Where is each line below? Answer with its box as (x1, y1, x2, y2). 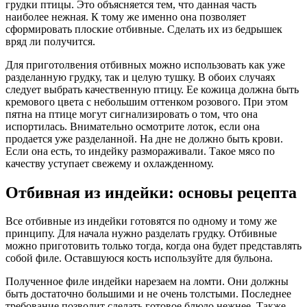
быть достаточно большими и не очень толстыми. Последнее (5, 288, 291, 300)
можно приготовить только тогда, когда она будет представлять (5, 240, 302, 252)
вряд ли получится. (5, 35, 95, 47)
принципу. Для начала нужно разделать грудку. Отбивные (5, 228, 277, 240)
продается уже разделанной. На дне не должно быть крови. (5, 132, 283, 145)
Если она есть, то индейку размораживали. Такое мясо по (5, 145, 275, 157)
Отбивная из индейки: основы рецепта (5, 183, 297, 201)
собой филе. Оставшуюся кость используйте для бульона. (5, 252, 273, 265)
